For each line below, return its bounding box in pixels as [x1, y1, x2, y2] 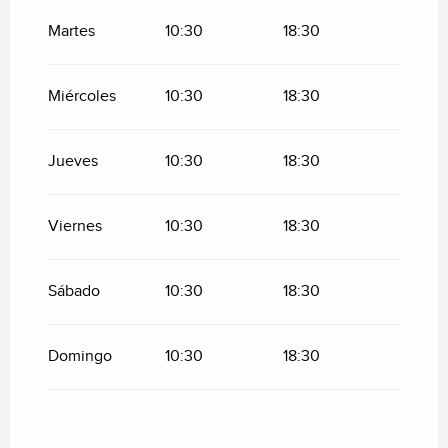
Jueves [48, 151, 98, 171]
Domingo [48, 346, 112, 366]
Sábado [48, 281, 100, 301]
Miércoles [48, 86, 116, 106]
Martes [48, 21, 95, 41]
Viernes [48, 216, 102, 236]
